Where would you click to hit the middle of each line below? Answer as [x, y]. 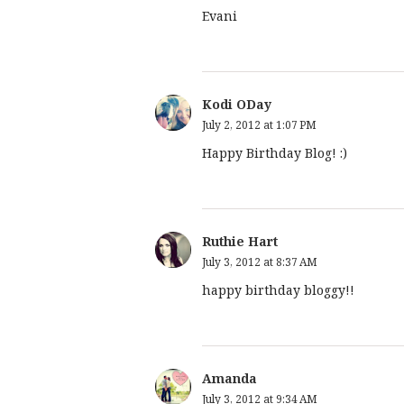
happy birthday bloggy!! [278, 289]
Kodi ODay [237, 104]
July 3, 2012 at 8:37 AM [260, 262]
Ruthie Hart [240, 241]
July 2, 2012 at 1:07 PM [259, 124]
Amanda [230, 378]
